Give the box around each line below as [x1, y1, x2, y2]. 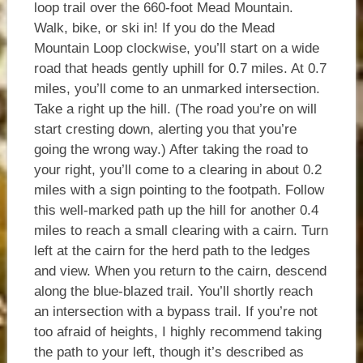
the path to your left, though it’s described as [33, 344, 304, 361]
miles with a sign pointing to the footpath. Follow [33, 182, 324, 199]
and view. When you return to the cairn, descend [33, 263, 327, 280]
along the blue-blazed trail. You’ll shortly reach [33, 284, 313, 300]
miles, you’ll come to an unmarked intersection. [33, 81, 320, 97]
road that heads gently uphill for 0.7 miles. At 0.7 [33, 61, 327, 77]
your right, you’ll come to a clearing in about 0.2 [33, 162, 322, 178]
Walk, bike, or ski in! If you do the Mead [33, 20, 275, 36]
